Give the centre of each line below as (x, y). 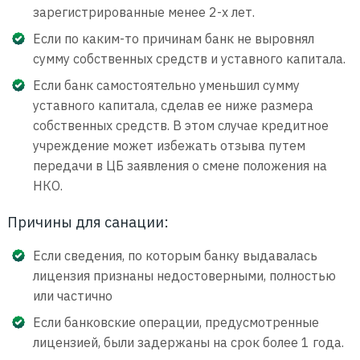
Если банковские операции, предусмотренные (176, 322)
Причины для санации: (88, 222)
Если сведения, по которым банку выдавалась (175, 256)
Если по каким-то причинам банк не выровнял (173, 39)
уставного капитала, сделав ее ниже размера (173, 105)
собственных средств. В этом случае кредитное (180, 125)
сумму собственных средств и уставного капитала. (189, 59)
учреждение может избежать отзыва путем (169, 145)
